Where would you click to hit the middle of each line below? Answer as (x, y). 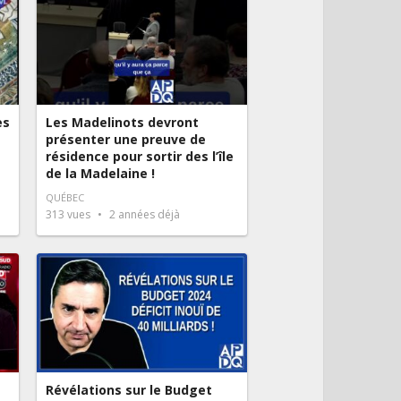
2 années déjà (143, 215)
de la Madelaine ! (100, 174)
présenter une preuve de (126, 140)
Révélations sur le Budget (129, 389)
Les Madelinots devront (122, 123)
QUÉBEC (65, 198)
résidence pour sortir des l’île (140, 157)
